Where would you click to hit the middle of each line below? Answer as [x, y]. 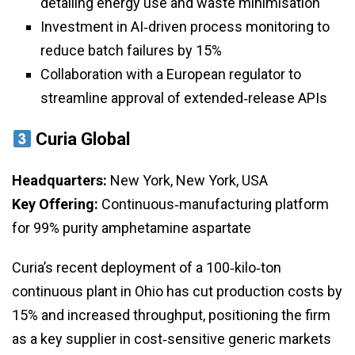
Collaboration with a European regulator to [171, 74]
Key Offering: [55, 204]
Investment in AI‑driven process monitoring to [185, 27]
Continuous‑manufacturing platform [214, 204]
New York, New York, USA [187, 181]
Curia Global [83, 139]
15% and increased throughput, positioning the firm [171, 315]
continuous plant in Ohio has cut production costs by [177, 292]
